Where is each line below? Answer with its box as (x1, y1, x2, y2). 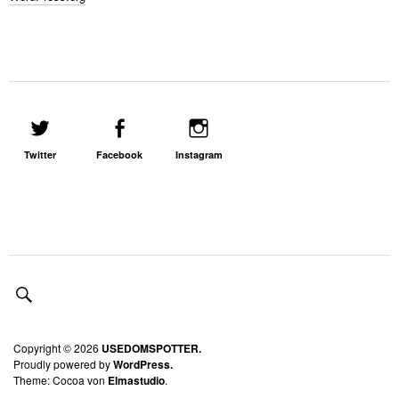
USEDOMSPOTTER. (102, 339, 201, 356)
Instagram (175, 147, 223, 161)
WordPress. (113, 355, 173, 372)
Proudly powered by (13, 355, 113, 371)
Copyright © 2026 (13, 339, 102, 355)
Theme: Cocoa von (13, 371, 108, 387)
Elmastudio (108, 371, 165, 388)
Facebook (96, 147, 142, 161)
